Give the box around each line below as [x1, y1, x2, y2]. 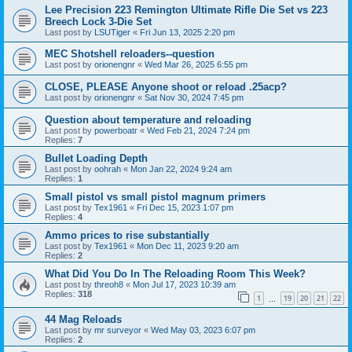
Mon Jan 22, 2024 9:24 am [130, 163, 232, 174]
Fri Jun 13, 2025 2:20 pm [140, 27, 235, 37]
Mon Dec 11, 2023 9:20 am [137, 240, 239, 251]
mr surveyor [94, 325, 141, 335]
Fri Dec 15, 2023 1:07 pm [137, 202, 233, 212]
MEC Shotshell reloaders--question [45, 47, 214, 60]
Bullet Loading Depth [45, 152, 148, 164]
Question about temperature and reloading [45, 113, 251, 126]
